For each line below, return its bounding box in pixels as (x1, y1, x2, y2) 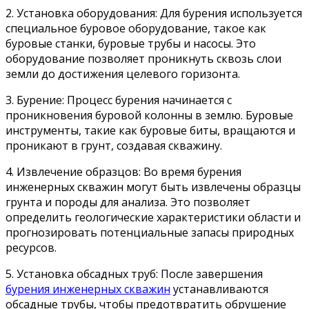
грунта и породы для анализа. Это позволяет (6, 194, 250, 210)
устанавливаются (170, 281, 268, 297)
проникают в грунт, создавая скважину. (6, 137, 222, 153)
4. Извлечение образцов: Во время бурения (6, 163, 241, 179)
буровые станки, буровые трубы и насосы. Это (6, 35, 256, 51)
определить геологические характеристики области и (6, 209, 301, 225)
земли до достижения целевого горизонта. (6, 66, 240, 81)
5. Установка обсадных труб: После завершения (6, 266, 263, 281)
